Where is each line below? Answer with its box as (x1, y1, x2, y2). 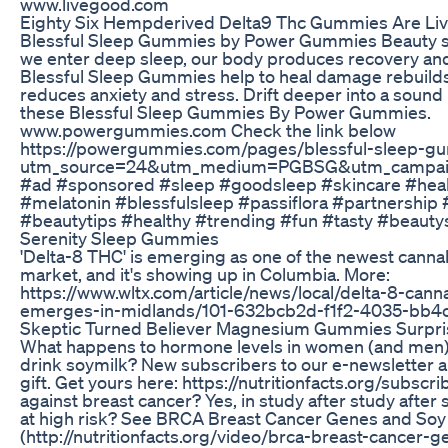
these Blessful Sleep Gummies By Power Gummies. (20, 100, 431, 123)
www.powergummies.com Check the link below (20, 118, 396, 141)
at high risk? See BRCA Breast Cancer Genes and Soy (20, 406, 446, 429)
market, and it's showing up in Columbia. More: (20, 262, 390, 285)
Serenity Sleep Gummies (20, 226, 219, 249)
